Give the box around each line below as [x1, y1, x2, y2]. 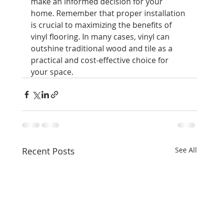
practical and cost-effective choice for [30, 55, 171, 66]
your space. [30, 66, 73, 78]
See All [175, 145, 197, 155]
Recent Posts [22, 145, 75, 157]
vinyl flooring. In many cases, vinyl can [30, 31, 172, 43]
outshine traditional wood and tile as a [30, 43, 175, 54]
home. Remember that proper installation [30, 8, 187, 19]
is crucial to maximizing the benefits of [30, 20, 174, 31]
